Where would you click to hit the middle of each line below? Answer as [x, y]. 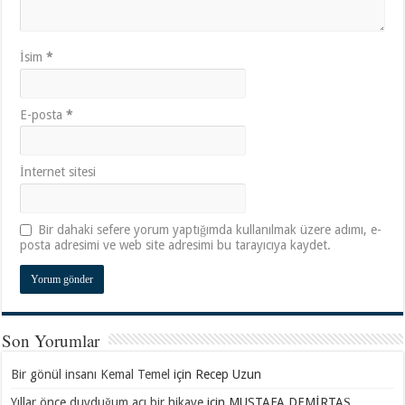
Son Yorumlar [51, 340]
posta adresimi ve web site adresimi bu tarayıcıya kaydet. [176, 245]
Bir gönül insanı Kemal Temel [91, 374]
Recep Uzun [229, 374]
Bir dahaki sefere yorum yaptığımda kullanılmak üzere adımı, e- [210, 229]
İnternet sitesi [58, 171]
